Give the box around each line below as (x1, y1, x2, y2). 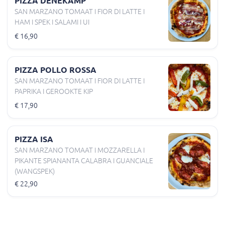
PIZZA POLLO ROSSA (15, 65, 96, 75)
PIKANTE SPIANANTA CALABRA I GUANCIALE (15, 157, 153, 165)
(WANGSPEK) (15, 167, 55, 176)
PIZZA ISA (15, 135, 53, 144)
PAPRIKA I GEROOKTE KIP (15, 87, 93, 96)
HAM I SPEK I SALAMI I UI (15, 18, 89, 27)
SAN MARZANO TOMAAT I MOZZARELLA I (15, 146, 145, 155)
